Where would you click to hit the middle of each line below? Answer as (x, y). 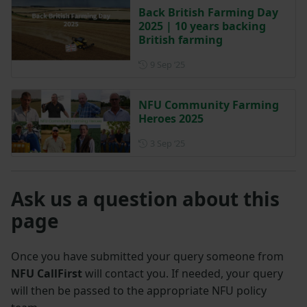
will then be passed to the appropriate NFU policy (139, 291)
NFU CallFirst (47, 274)
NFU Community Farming (208, 105)
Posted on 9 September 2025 (243, 64)
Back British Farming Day (208, 13)
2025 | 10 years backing (202, 26)
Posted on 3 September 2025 (243, 143)
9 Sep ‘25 (167, 65)
